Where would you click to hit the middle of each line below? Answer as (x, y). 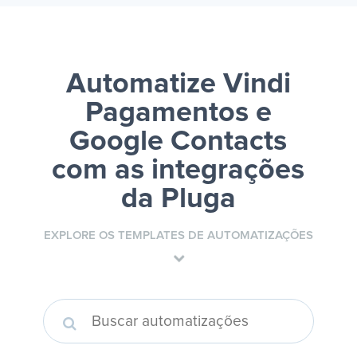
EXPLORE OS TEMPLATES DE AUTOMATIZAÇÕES (178, 236)
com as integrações (178, 171)
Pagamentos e (178, 114)
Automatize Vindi (178, 85)
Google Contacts (178, 142)
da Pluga (178, 200)
